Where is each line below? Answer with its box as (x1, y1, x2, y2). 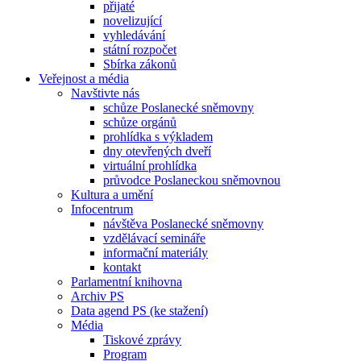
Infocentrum (71, 201, 133, 216)
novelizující (103, 13, 162, 27)
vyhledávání (103, 27, 165, 42)
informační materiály (103, 245, 208, 259)
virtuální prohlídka (103, 158, 197, 172)
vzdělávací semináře (103, 230, 205, 245)
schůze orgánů (103, 114, 176, 129)
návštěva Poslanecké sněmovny (103, 216, 263, 230)
